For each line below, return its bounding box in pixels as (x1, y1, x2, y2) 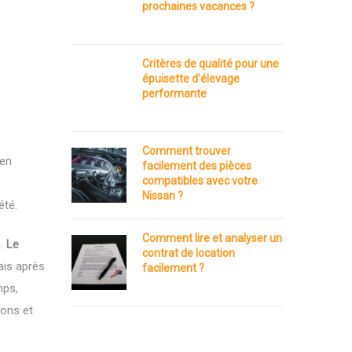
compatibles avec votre (142, 174, 258, 187)
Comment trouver (142, 145, 231, 157)
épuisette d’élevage (142, 72, 240, 85)
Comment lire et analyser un (142, 232, 282, 244)
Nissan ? (142, 189, 183, 202)
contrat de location (142, 247, 235, 259)
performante (142, 87, 207, 100)
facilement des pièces (142, 159, 251, 172)
